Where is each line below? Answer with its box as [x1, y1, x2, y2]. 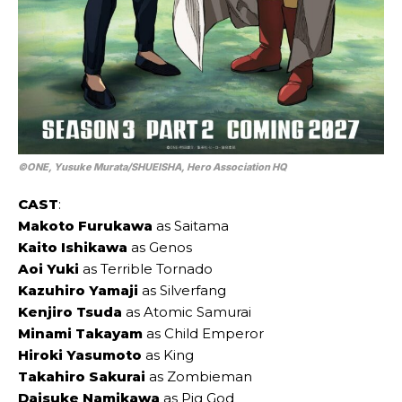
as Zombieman [145, 367, 252, 385]
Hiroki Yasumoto [18, 345, 142, 363]
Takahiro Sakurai [18, 367, 145, 385]
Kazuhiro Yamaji [18, 281, 138, 299]
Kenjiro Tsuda [18, 302, 126, 320]
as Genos [127, 238, 192, 256]
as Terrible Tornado [83, 259, 213, 277]
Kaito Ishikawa [18, 238, 127, 256]
